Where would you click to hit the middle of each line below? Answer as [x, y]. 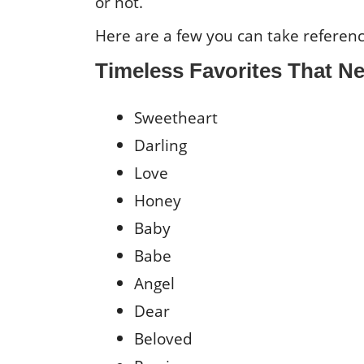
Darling [160, 145]
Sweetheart [176, 117]
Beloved [163, 338]
